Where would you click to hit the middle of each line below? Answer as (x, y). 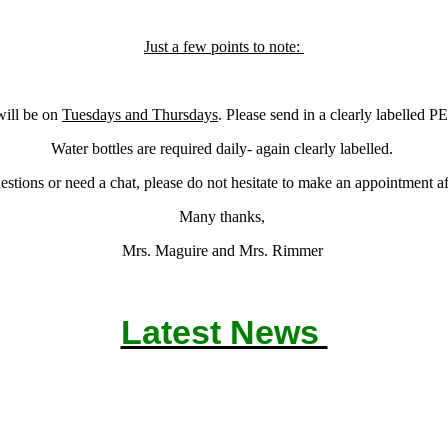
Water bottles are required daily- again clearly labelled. (224, 148)
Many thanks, (224, 216)
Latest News (224, 332)
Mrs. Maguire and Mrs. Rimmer (224, 250)
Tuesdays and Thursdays (140, 114)
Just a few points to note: (224, 46)
